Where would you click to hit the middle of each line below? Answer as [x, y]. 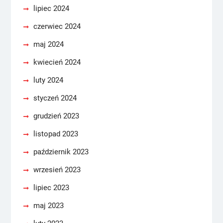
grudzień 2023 [56, 116]
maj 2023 [48, 206]
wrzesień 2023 [57, 170]
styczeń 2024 [55, 98]
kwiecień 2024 [57, 62]
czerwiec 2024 [57, 26]
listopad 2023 [56, 134]
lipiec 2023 [51, 188]
